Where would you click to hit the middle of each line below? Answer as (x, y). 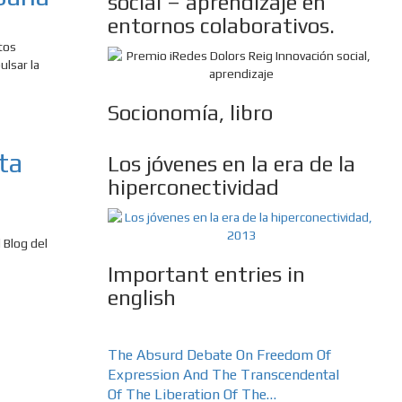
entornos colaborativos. (221, 26)
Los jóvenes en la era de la (231, 164)
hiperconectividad (193, 188)
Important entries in (206, 275)
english (141, 298)
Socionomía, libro (190, 113)
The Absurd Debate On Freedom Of (219, 355)
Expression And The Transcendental (223, 375)
